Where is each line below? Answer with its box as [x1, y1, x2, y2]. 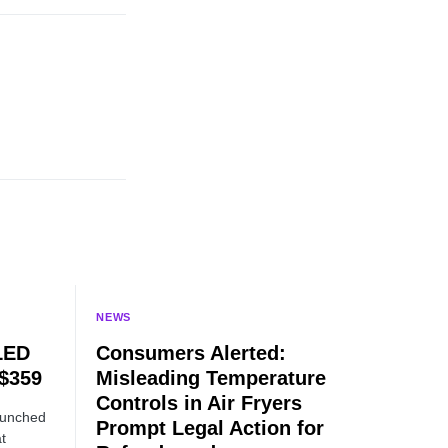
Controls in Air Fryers [96, 392, 302, 414]
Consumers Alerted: [96, 342, 286, 364]
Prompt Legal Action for [96, 417, 324, 439]
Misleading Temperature [96, 367, 326, 389]
